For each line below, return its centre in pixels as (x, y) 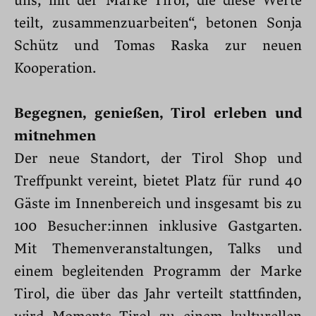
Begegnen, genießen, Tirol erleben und (158, 113)
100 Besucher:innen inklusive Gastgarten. (158, 226)
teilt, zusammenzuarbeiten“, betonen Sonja (158, 23)
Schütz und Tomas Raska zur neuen (158, 45)
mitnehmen (55, 136)
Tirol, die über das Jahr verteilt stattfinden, (158, 294)
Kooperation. (57, 68)
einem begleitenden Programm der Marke (158, 271)
